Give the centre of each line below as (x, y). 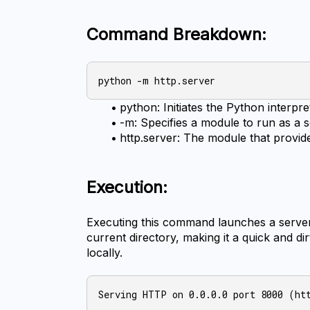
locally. (105, 253)
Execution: (127, 188)
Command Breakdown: (177, 35)
